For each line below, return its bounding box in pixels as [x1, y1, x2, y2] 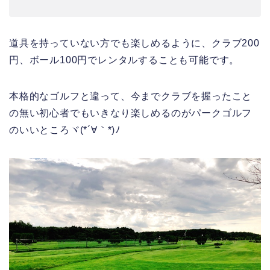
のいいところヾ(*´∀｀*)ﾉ [9, 125, 121, 136]
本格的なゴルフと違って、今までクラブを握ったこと [9, 91, 253, 102]
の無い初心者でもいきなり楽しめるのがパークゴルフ [9, 108, 253, 119]
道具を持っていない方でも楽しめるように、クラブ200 [9, 38, 260, 49]
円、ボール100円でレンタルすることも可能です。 [9, 55, 240, 66]
